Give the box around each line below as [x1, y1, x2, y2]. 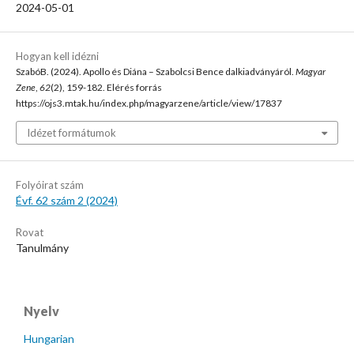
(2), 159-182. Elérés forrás [51, 81, 162, 93]
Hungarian [24, 331, 74, 345]
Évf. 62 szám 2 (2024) [16, 193, 118, 207]
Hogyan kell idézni [16, 49, 99, 62]
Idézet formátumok [27, 126, 116, 139]
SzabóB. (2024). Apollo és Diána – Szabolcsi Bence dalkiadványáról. [16, 65, 296, 77]
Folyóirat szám [16, 178, 84, 191]
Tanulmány [16, 240, 69, 254]
